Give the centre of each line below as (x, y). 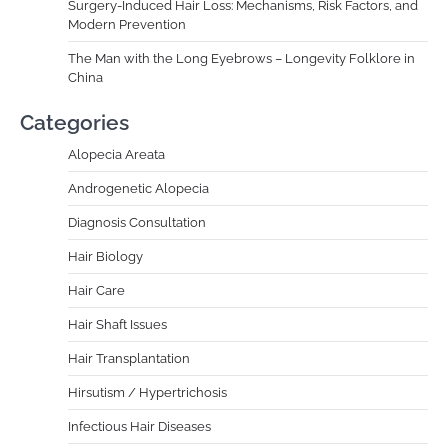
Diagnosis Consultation (137, 222)
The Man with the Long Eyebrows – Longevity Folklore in (241, 58)
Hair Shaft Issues (117, 324)
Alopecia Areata (116, 154)
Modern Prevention (127, 24)
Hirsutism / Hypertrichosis (147, 392)
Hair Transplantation (129, 358)
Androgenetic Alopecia (138, 188)
